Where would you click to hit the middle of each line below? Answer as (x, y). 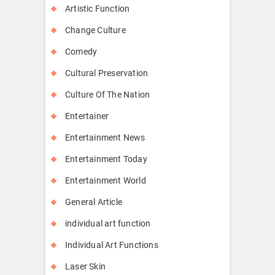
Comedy (81, 51)
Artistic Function (98, 8)
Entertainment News (105, 137)
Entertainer (87, 116)
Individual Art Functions (112, 245)
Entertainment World (106, 180)
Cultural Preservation (107, 73)
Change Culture (95, 30)
